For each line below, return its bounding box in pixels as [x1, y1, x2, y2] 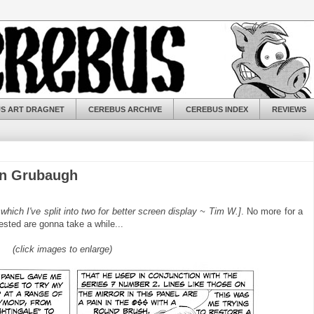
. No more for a [240, 206, 303, 217]
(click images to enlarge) [13, 244, 112, 255]
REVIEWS [271, 104, 306, 114]
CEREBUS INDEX [185, 104, 248, 114]
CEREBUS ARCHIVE [88, 104, 162, 114]
